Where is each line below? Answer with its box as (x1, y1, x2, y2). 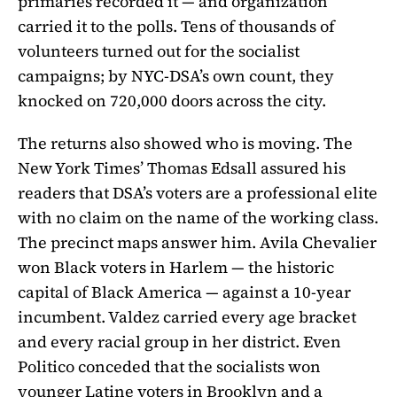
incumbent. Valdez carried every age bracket (18, 306, 356, 329)
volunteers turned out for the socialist (18, 40, 300, 63)
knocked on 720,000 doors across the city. (18, 90, 326, 113)
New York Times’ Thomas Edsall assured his (18, 157, 346, 180)
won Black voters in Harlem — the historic (18, 256, 334, 279)
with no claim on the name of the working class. (18, 206, 378, 230)
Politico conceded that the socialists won (18, 355, 321, 378)
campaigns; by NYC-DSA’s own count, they (18, 65, 334, 88)
